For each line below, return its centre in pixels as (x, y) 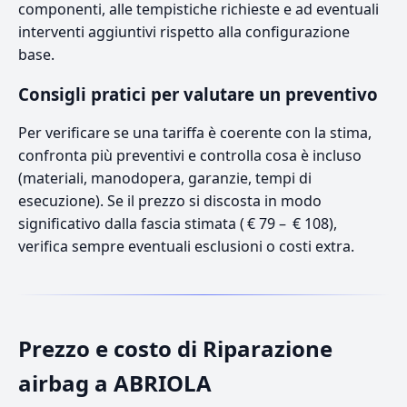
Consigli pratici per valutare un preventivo (198, 94)
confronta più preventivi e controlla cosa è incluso (190, 155)
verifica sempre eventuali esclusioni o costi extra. (186, 246)
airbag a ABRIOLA (115, 382)
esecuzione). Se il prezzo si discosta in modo (170, 200)
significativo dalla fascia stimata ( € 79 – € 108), (178, 223)
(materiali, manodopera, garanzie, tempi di (165, 178)
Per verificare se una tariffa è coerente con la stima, (195, 132)
